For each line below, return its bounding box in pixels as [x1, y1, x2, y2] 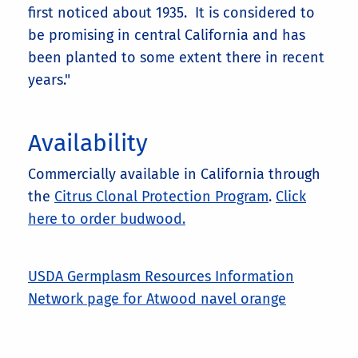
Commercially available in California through [28, 165, 320, 184]
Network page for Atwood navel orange [28, 290, 286, 308]
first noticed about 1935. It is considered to [28, 4, 315, 22]
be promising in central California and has [28, 26, 305, 45]
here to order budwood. [28, 210, 185, 229]
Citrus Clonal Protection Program [54, 188, 268, 206]
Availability [28, 129, 148, 158]
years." [28, 71, 70, 89]
